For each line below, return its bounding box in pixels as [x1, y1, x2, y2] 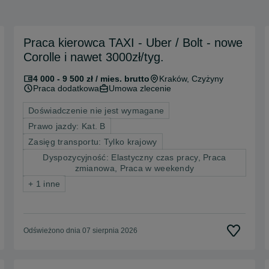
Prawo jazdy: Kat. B [28, 121, 106, 131]
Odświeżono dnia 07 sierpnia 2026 [23, 226, 138, 235]
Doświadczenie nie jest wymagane [28, 105, 165, 115]
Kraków [159, 73, 187, 83]
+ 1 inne [28, 178, 61, 189]
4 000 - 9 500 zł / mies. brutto [33, 73, 150, 83]
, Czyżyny [187, 73, 223, 83]
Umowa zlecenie [109, 83, 171, 93]
